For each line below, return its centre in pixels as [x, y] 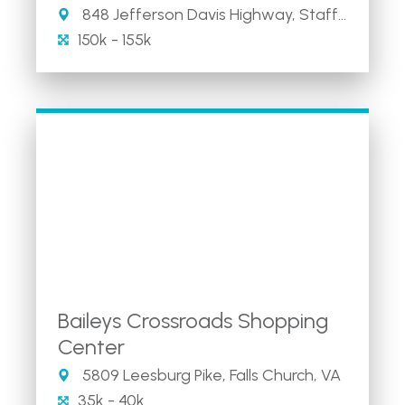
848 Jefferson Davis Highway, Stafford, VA [208, 14]
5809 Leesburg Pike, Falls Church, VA [210, 375]
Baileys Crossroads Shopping [193, 320]
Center [91, 347]
